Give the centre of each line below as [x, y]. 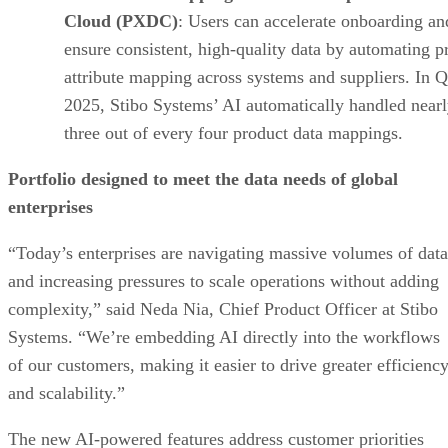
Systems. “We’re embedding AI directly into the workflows [224, 336]
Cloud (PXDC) [121, 20]
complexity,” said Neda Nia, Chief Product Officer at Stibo [223, 308]
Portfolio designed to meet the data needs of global [203, 178]
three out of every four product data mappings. [233, 132]
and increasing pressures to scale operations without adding [223, 280]
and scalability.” [66, 392]
